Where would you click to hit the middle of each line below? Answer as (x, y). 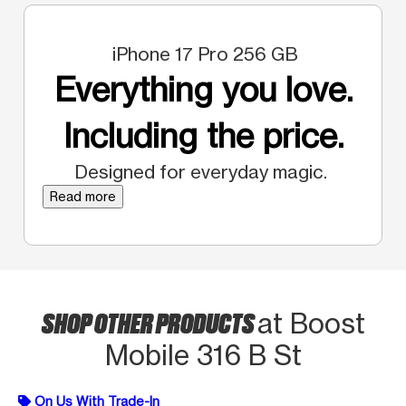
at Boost (311, 323)
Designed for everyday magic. (203, 171)
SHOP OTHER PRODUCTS (149, 321)
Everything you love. (203, 89)
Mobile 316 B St (203, 355)
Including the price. (203, 135)
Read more (83, 196)
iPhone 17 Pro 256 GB (203, 53)
